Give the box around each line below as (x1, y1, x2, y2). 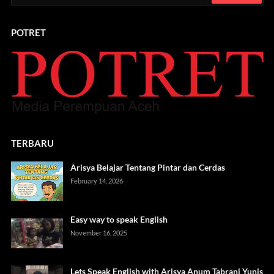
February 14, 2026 (70, 177, 123, 185)
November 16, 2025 (70, 229, 127, 237)
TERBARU (10, 138, 54, 149)
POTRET (10, 27, 46, 39)
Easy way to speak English (70, 214, 168, 225)
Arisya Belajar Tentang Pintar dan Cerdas (70, 162, 225, 173)
